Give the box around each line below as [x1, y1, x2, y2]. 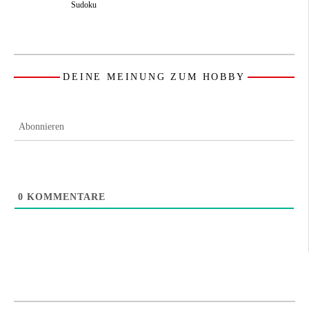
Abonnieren [19, 121, 64, 132]
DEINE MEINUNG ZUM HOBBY [63, 71, 246, 82]
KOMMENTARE [23, 191, 106, 202]
